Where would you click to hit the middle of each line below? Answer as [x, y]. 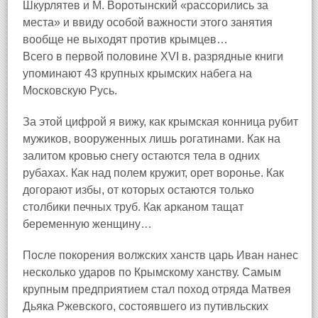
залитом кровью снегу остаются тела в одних [141, 156]
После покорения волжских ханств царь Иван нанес [160, 255]
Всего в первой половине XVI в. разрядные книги [153, 56]
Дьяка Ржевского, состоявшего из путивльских [146, 306]
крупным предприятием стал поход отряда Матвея [157, 289]
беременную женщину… [87, 224]
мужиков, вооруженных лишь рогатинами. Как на [152, 139]
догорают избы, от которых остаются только [138, 190]
